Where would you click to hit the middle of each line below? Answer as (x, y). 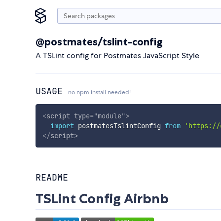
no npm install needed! (99, 92)
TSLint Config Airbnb (102, 199)
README (52, 178)
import (62, 126)
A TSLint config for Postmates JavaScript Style (117, 55)
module (109, 116)
